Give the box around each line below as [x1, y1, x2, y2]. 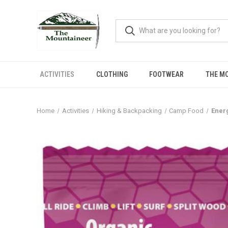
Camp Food [169, 107, 204, 115]
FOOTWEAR [149, 70, 184, 78]
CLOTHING [96, 70, 128, 78]
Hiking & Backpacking [96, 107, 162, 115]
